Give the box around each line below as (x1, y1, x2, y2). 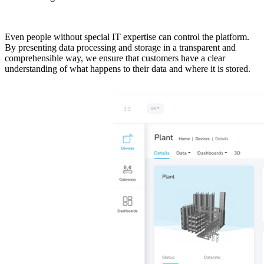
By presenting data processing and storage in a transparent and (5, 42, 236, 53)
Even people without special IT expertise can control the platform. (5, 32, 249, 42)
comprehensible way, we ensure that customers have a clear (5, 53, 225, 64)
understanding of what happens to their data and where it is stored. (5, 64, 250, 74)
